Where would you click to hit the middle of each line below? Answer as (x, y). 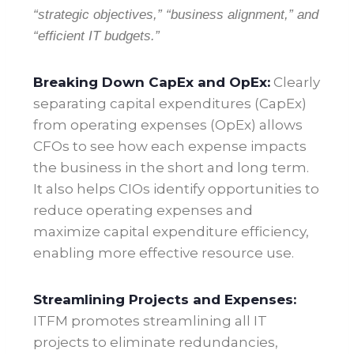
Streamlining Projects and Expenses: (165, 300)
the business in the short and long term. (171, 168)
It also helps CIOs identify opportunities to (176, 189)
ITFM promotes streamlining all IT (150, 321)
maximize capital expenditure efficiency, (171, 232)
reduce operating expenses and (143, 211)
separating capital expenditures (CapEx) (170, 104)
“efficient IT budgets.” (96, 36)
